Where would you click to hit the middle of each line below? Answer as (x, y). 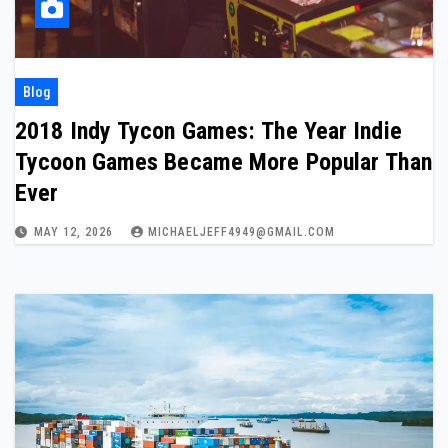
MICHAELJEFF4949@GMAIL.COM (241, 232)
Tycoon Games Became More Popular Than (223, 162)
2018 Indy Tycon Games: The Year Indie (208, 131)
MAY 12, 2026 (75, 232)
